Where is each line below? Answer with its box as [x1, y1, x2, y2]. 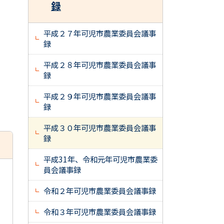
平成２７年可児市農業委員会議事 [43, 27, 156, 38]
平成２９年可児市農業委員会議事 [43, 90, 156, 101]
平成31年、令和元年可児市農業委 [43, 153, 157, 164]
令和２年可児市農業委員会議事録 [43, 185, 156, 196]
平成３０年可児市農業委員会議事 [43, 122, 156, 133]
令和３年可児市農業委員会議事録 [43, 206, 156, 217]
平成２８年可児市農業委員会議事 [43, 59, 156, 70]
